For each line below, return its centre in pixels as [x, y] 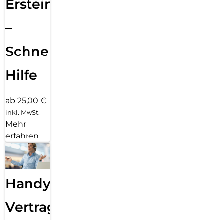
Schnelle [35, 51]
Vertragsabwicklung [75, 207]
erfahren [22, 136]
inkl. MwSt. [23, 112]
